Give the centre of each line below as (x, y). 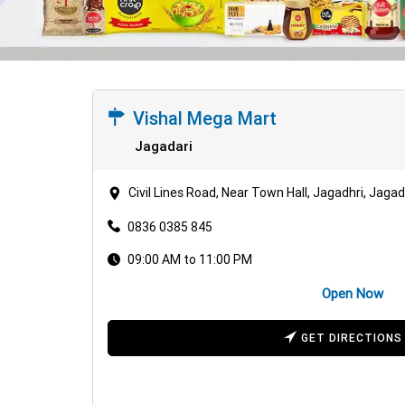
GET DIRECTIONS (352, 337)
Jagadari (164, 146)
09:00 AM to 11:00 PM (190, 259)
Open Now (352, 294)
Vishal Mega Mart (205, 118)
